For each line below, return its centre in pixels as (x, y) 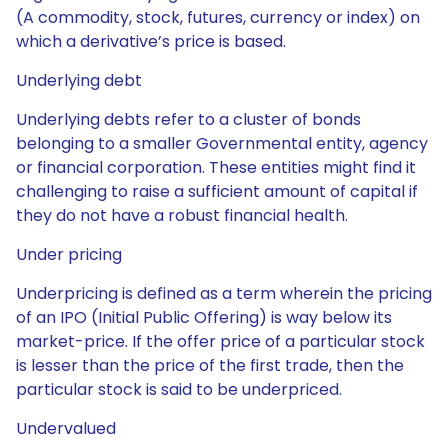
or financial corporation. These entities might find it (216, 167)
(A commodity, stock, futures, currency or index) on (218, 17)
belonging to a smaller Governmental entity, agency (222, 143)
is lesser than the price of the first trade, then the (210, 365)
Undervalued (66, 428)
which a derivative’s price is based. (151, 41)
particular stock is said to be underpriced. (179, 389)
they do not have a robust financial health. (182, 215)
